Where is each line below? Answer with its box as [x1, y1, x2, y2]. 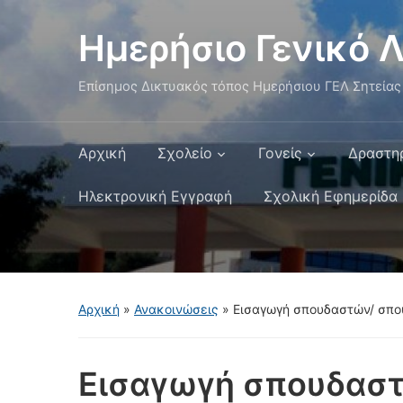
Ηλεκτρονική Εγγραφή [78, 187, 232, 205]
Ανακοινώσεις [134, 301, 219, 317]
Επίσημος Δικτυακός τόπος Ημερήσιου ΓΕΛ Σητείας [78, 78, 401, 94]
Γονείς [258, 144, 302, 162]
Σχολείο [157, 144, 212, 162]
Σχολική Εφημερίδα [264, 187, 398, 205]
